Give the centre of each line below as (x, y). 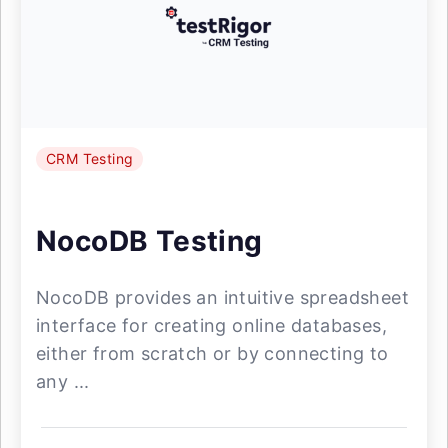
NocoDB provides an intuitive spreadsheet (222, 297)
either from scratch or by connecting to (212, 353)
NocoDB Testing (149, 241)
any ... (63, 381)
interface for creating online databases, (211, 325)
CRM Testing (90, 158)
